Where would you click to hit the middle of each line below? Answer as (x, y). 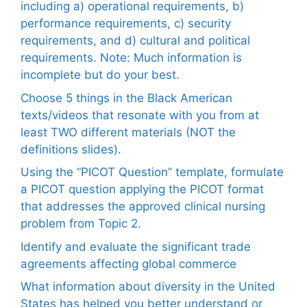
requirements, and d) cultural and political (135, 41)
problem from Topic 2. (81, 224)
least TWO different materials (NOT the (128, 132)
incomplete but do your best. (100, 75)
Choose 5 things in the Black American (126, 98)
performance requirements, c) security (126, 24)
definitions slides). (71, 149)
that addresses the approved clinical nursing (143, 207)
